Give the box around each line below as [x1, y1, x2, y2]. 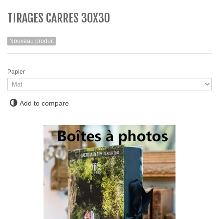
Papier [7, 68, 26, 76]
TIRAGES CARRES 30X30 [7, 11, 110, 26]
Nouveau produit [9, 38, 54, 45]
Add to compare [20, 99, 69, 108]
